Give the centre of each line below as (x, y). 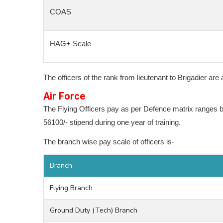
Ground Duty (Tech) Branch (94, 210)
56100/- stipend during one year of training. (112, 122)
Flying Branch (71, 188)
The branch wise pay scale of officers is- (109, 142)
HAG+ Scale (70, 44)
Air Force (64, 96)
